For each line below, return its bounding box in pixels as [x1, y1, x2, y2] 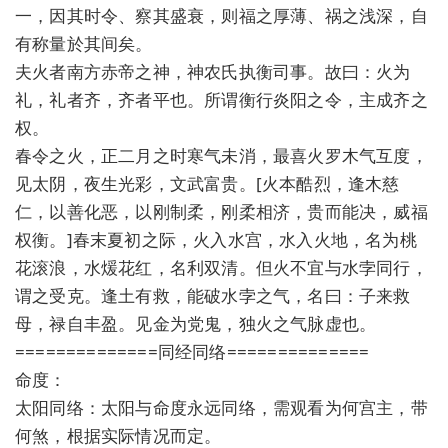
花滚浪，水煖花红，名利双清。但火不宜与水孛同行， [15, 255, 428, 279]
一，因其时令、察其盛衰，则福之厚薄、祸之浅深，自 [15, 3, 428, 27]
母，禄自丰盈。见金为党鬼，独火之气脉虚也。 [15, 311, 377, 335]
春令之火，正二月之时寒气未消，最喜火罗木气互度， [15, 143, 428, 167]
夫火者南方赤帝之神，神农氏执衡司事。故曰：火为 [15, 59, 411, 83]
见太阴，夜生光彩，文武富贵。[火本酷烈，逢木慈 [15, 171, 400, 195]
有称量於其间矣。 [15, 31, 153, 55]
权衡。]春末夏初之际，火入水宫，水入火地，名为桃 [15, 227, 417, 251]
